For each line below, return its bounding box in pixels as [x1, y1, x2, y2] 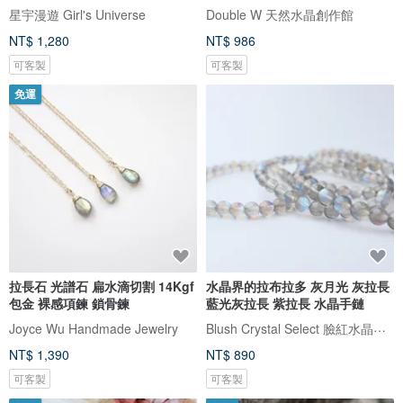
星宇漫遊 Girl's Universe [9, 5, 146, 24]
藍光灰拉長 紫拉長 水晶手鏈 [206, 294, 364, 313]
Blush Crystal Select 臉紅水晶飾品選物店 [373, 318, 386, 336]
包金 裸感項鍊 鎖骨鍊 [9, 294, 130, 313]
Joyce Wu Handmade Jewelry [9, 318, 178, 337]
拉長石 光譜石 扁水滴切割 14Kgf [9, 277, 194, 296]
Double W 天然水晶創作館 [206, 5, 354, 24]
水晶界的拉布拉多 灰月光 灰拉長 [206, 277, 390, 296]
